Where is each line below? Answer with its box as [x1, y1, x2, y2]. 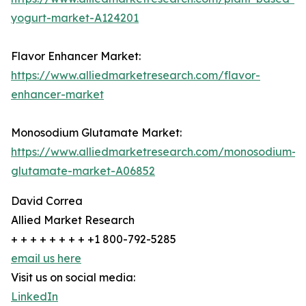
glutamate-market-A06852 [11, 164, 155, 178]
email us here [11, 251, 81, 266]
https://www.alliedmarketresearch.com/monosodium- [11, 145, 296, 159]
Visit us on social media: [11, 270, 135, 285]
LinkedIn [11, 290, 58, 304]
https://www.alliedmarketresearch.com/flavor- [11, 68, 260, 83]
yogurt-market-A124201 [11, 11, 139, 25]
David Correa [11, 194, 83, 208]
